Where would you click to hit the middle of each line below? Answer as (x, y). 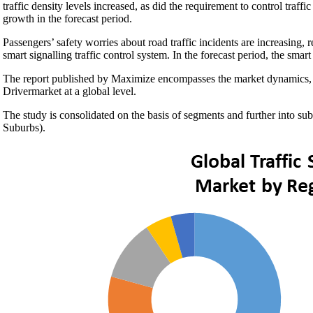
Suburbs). (24, 128)
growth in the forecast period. (67, 19)
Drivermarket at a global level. (70, 91)
